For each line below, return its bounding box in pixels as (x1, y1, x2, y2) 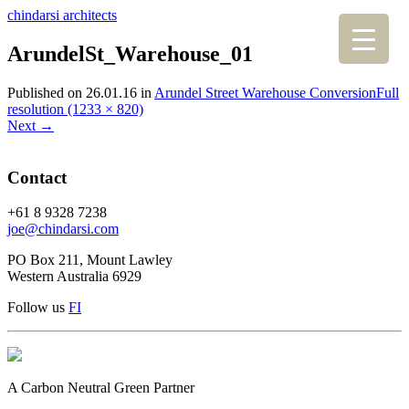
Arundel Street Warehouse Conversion (154, 84, 376, 100)
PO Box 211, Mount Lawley (7, 252, 173, 268)
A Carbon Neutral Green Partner (7, 380, 194, 396)
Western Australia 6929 (7, 268, 142, 285)
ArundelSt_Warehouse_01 (7, 41, 253, 66)
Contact (7, 167, 67, 187)
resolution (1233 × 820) (7, 100, 143, 117)
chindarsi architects (7, 7, 117, 23)
